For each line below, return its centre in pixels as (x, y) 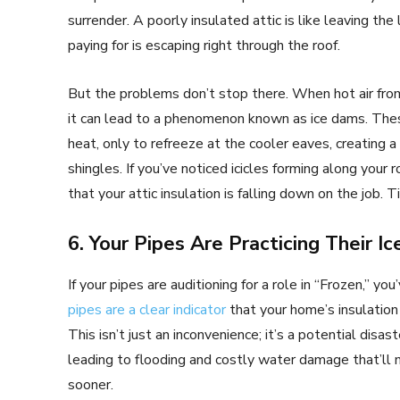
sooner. (91, 384)
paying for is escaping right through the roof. (204, 45)
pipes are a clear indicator (147, 309)
